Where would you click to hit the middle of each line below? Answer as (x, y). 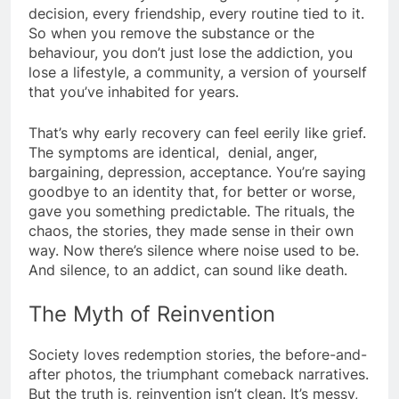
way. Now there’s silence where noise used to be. (194, 250)
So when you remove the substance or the (171, 33)
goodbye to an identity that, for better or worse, (192, 191)
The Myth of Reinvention (152, 313)
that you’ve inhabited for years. (134, 91)
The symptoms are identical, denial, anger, (173, 152)
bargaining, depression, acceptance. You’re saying (197, 171)
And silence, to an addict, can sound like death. (188, 269)
